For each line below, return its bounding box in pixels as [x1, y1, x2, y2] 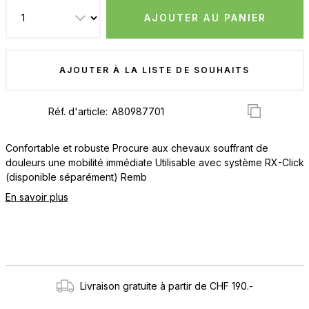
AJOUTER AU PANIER [143, 11, 267, 23]
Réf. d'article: [48, 106, 110, 118]
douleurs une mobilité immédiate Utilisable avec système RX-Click [5, 156, 304, 168]
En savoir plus [5, 190, 68, 203]
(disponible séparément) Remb [5, 170, 147, 183]
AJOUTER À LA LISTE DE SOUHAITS [59, 64, 250, 75]
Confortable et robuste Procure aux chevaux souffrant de [5, 141, 268, 154]
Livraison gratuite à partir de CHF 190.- [80, 279, 253, 292]
